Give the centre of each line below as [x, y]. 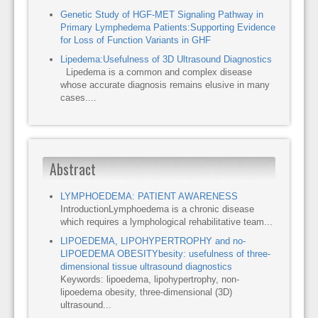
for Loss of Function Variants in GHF [136, 40]
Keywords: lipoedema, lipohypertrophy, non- [150, 279]
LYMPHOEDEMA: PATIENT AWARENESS [149, 196]
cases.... [78, 97]
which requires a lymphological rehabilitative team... [166, 221]
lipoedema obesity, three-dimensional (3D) [146, 292]
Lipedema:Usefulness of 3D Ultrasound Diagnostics [166, 59]
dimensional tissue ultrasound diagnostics [146, 266]
